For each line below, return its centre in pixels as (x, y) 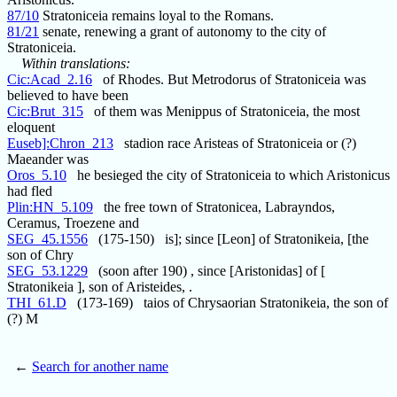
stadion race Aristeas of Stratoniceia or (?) (235, 144)
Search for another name (100, 367)
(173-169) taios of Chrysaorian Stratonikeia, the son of (227, 303)
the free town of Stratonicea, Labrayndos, (214, 207)
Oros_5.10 (37, 175)
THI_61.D (37, 303)
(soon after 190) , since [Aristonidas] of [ (206, 271)
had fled (30, 191)
